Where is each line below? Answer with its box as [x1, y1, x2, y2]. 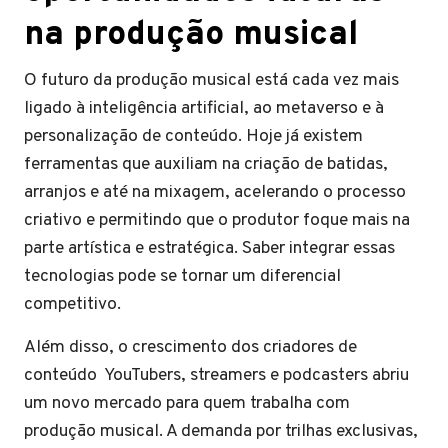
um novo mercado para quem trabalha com [24, 392, 350, 415]
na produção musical [24, 14, 358, 57]
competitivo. [24, 293, 121, 316]
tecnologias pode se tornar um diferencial [24, 265, 341, 288]
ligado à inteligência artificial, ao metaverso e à [24, 97, 384, 120]
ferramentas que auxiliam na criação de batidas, [24, 153, 388, 176]
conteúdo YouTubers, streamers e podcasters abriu [24, 364, 409, 387]
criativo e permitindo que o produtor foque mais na [24, 209, 410, 232]
